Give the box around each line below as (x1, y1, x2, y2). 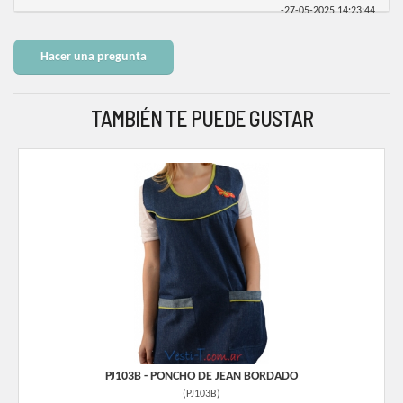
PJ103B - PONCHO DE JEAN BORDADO (105, 369, 298, 383)
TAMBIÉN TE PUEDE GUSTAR (90, 105, 313, 132)
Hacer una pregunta (40, 50, 147, 65)
